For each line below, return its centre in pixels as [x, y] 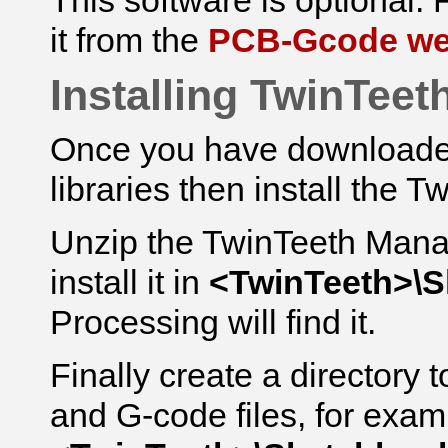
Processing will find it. [213, 322]
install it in [129, 282]
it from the [129, 40]
